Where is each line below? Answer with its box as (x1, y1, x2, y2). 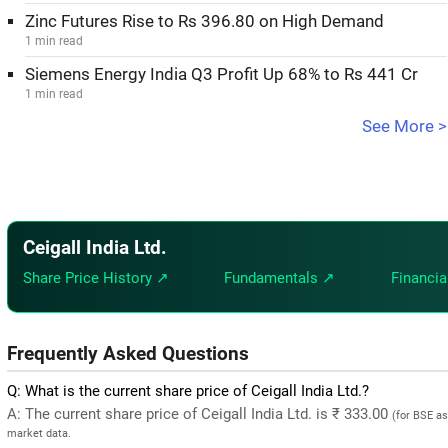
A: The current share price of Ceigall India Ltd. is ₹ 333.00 (7, 404, 392, 423)
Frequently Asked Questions (7, 342, 249, 365)
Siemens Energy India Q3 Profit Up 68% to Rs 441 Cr (25, 65, 418, 84)
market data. (7, 426, 71, 440)
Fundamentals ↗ (224, 268, 336, 287)
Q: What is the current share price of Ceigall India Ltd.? (7, 381, 369, 400)
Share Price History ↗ (23, 268, 169, 287)
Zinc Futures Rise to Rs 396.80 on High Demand (25, 12, 384, 31)
